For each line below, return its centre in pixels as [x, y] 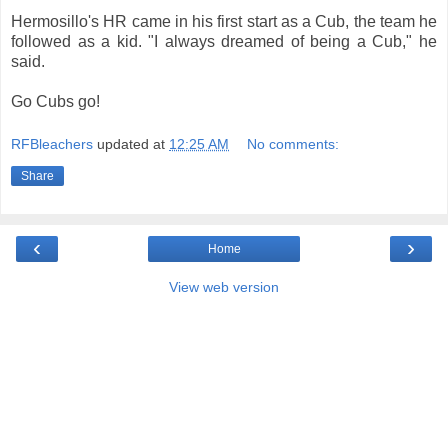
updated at [133, 144]
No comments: [293, 144]
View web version [224, 287]
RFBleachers [52, 144]
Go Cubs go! [55, 101]
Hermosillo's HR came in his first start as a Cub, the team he [224, 21]
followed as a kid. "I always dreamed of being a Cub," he [224, 41]
